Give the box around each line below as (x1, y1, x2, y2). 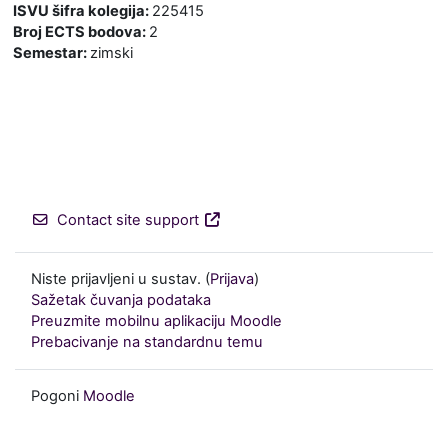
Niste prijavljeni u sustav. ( (31, 270, 210, 288)
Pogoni (31, 387, 83, 405)
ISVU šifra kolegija (13, 2, 145, 20)
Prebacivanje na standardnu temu (31, 333, 263, 351)
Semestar (13, 44, 83, 62)
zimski (90, 44, 133, 62)
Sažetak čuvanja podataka (31, 291, 211, 309)
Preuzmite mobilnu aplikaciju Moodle (31, 312, 282, 330)
